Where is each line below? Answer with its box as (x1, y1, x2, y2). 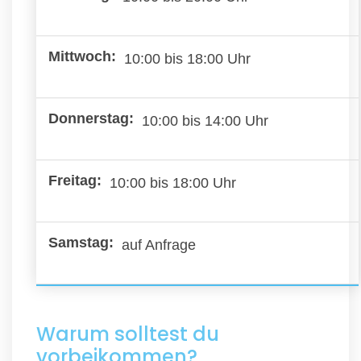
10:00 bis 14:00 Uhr (142, 112, 268, 129)
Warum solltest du (36, 320, 219, 347)
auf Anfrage (122, 236, 196, 253)
